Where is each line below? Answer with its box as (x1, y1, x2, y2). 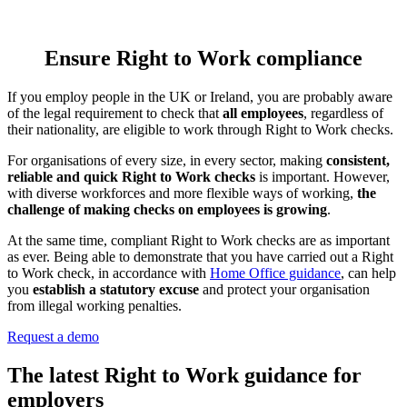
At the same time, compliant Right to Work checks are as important (7, 232, 390, 248)
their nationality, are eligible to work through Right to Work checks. (7, 121, 393, 137)
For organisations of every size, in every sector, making (7, 152, 326, 168)
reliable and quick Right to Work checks (7, 168, 255, 184)
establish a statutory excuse (33, 281, 199, 297)
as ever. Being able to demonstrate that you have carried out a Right (7, 248, 393, 264)
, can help (341, 264, 396, 281)
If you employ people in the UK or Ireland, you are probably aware (7, 88, 392, 104)
